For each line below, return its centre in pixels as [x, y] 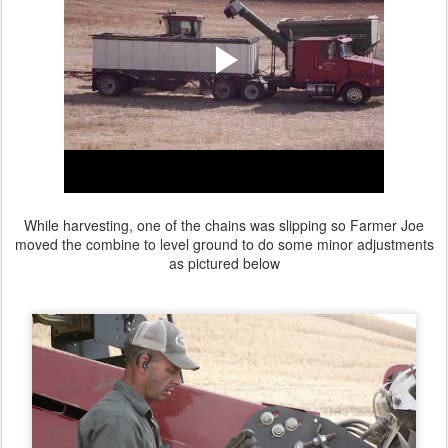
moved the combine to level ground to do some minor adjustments [224, 243]
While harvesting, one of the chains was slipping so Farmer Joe [224, 224]
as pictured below [224, 262]
